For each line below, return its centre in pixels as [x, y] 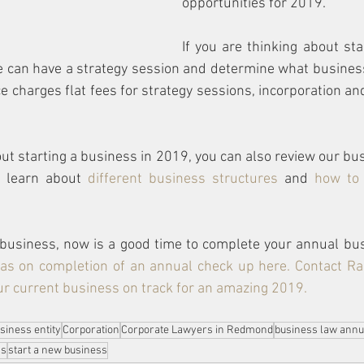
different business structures [183, 179]
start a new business [58, 351]
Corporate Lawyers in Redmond [197, 330]
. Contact [317, 267]
